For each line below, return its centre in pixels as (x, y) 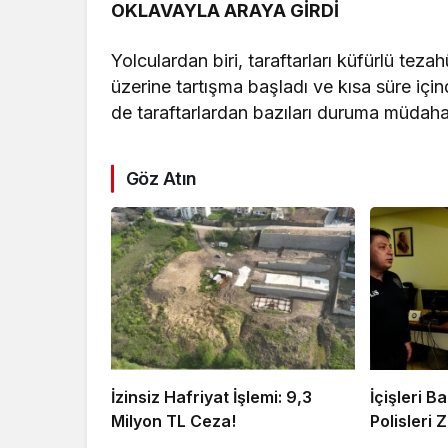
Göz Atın (161, 179)
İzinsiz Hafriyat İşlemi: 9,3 (211, 397)
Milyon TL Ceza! (173, 421)
